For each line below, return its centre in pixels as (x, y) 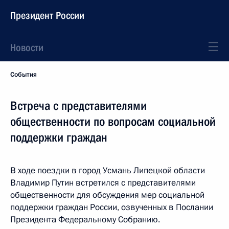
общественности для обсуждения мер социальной (107, 195)
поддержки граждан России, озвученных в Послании (112, 207)
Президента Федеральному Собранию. (85, 220)
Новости (27, 48)
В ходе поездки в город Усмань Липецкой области (108, 170)
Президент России (47, 15)
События (24, 75)
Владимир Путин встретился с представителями (103, 183)
